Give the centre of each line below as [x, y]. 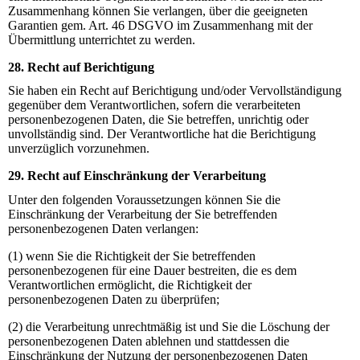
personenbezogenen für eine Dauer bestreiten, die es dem [152, 270]
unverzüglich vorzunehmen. [79, 149]
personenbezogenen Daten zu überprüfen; [114, 299]
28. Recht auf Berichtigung [81, 67]
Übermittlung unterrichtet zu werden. [102, 40]
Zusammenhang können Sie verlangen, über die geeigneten [158, 11]
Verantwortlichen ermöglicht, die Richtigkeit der [130, 284]
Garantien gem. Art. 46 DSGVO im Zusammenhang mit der [160, 26]
